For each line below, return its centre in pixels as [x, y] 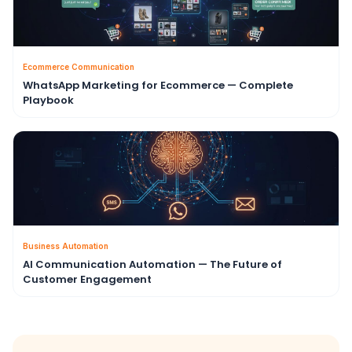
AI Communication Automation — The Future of [152, 264]
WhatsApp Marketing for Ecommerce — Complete [158, 85]
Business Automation [66, 246]
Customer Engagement [87, 279]
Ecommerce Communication [79, 67]
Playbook [48, 100]
